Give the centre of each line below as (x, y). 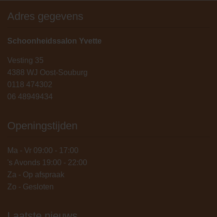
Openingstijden (42, 126)
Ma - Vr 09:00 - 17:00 (43, 151)
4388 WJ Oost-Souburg (47, 73)
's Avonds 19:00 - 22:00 (47, 163)
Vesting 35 (25, 61)
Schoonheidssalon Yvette (54, 41)
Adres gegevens (45, 16)
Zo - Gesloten (31, 187)
